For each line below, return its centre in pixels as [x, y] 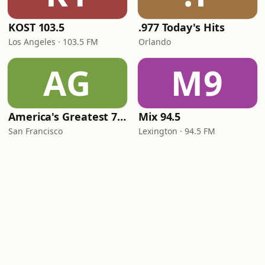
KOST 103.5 [37, 27]
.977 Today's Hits [182, 27]
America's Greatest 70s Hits [122, 117]
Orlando [155, 42]
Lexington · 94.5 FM [177, 131]
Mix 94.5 [160, 117]
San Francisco [35, 131]
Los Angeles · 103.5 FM [53, 42]
